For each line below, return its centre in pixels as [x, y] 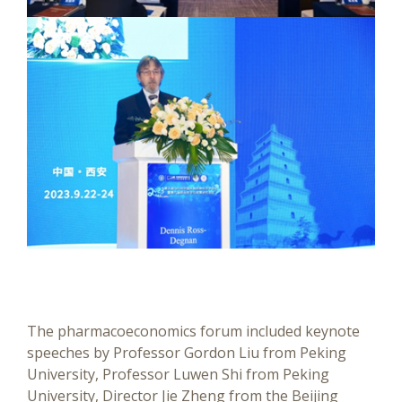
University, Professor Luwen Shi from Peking [178, 374]
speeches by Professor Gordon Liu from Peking [187, 352]
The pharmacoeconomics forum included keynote [193, 331]
